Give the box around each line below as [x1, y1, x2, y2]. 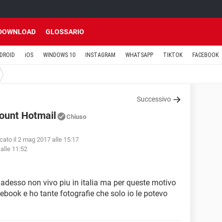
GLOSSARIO [46, 28, 84, 36]
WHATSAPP [125, 52, 153, 58]
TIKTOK [163, 52, 182, 58]
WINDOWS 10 [43, 52, 75, 58]
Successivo [137, 95, 171, 103]
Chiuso [66, 113, 86, 120]
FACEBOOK [192, 52, 219, 58]
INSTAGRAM [85, 52, 115, 58]
